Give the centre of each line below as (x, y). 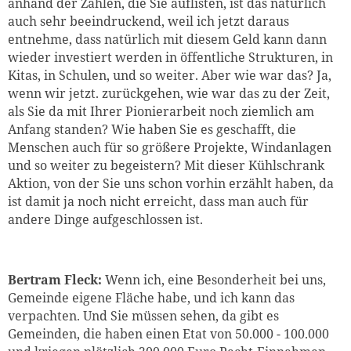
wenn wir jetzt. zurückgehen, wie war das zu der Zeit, (169, 93)
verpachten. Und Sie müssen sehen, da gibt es (143, 316)
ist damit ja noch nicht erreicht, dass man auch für (158, 201)
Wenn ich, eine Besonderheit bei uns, (215, 280)
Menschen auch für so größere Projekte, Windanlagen (170, 147)
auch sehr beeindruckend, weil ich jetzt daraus (148, 21)
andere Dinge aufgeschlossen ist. (105, 219)
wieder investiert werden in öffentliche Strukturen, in (170, 57)
